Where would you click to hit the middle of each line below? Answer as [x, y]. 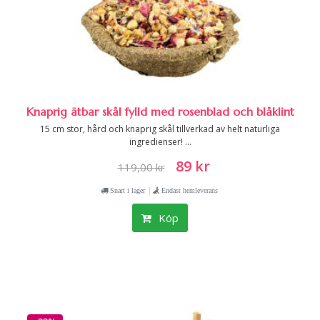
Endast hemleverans [190, 190]
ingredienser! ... [160, 142]
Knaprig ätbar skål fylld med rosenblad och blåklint [160, 111]
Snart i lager [126, 190]
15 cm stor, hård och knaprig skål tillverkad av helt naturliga [160, 129]
